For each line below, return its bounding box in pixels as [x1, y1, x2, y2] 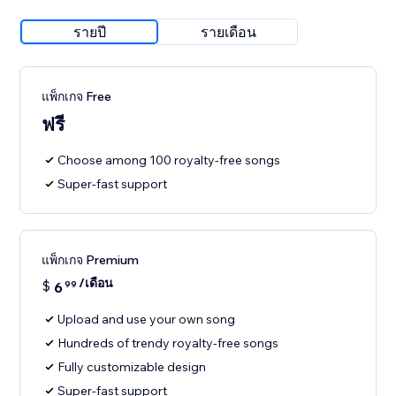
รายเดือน [200, 23, 256, 42]
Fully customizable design [57, 359, 207, 376]
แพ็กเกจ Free [42, 88, 112, 105]
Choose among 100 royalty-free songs [57, 152, 281, 169]
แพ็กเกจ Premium [42, 252, 140, 269]
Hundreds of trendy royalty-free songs [57, 335, 279, 352]
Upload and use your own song [57, 311, 236, 328]
